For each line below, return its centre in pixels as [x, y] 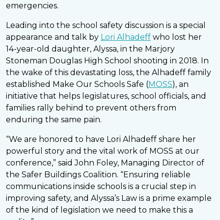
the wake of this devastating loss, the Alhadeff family [109, 72]
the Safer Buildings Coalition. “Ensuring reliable [98, 175]
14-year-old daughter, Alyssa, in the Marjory [90, 49]
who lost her [176, 37]
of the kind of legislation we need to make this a [99, 210]
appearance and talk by [53, 37]
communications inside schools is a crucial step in [101, 186]
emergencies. [32, 6]
